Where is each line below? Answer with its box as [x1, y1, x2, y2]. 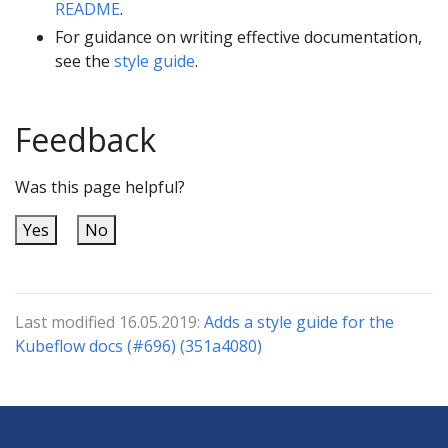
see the [55, 50, 114, 72]
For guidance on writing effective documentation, [55, 26, 422, 48]
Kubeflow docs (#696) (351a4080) [15, 335, 262, 357]
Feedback [15, 118, 156, 161]
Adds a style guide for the [204, 311, 394, 333]
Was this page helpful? [15, 176, 185, 198]
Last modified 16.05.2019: [15, 311, 204, 333]
